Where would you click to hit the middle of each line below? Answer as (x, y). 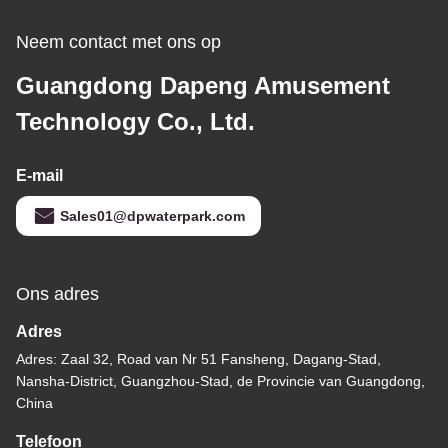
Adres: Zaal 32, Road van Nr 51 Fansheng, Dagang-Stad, (198, 359)
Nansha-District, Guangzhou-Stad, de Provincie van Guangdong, (220, 381)
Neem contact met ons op (118, 42)
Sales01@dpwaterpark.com (152, 216)
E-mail (39, 175)
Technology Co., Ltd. (135, 121)
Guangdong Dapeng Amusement (203, 85)
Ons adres (57, 294)
